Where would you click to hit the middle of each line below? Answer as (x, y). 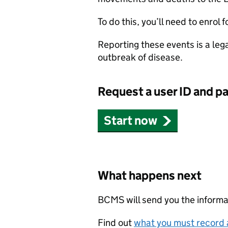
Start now (131, 120)
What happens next (150, 175)
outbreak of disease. (140, 57)
